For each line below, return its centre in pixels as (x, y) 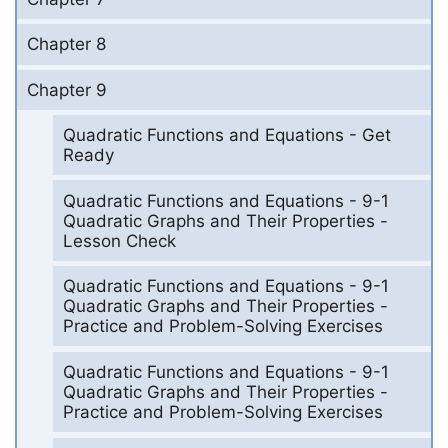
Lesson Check (119, 240)
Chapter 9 (67, 90)
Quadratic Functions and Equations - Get (226, 134)
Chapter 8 (66, 44)
